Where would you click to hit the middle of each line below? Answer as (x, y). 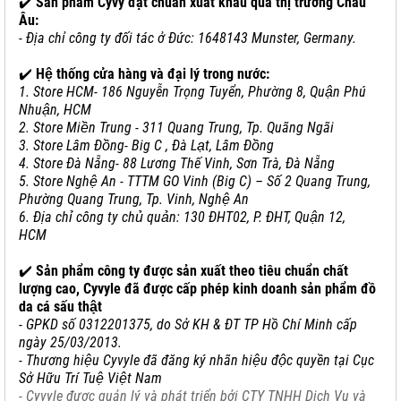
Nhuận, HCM (55, 110)
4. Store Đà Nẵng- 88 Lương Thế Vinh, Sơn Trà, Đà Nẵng (177, 163)
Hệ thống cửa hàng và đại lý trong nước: (153, 74)
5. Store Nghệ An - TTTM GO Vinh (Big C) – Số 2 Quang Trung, (195, 181)
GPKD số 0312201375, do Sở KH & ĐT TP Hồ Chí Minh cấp (192, 324)
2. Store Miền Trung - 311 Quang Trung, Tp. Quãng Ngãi (176, 128)
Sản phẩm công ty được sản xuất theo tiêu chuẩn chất (192, 271)
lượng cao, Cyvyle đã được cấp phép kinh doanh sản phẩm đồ (197, 289)
